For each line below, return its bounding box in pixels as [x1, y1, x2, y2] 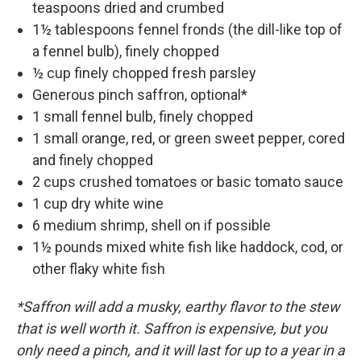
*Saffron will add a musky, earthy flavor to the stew [16, 298, 340, 316]
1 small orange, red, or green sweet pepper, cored [32, 130, 345, 147]
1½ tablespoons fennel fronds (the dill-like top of [32, 21, 342, 39]
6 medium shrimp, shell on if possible [32, 217, 271, 234]
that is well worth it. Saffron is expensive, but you [16, 320, 327, 338]
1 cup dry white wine [32, 195, 164, 213]
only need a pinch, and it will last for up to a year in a [16, 342, 345, 359]
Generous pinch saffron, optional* [32, 86, 247, 104]
